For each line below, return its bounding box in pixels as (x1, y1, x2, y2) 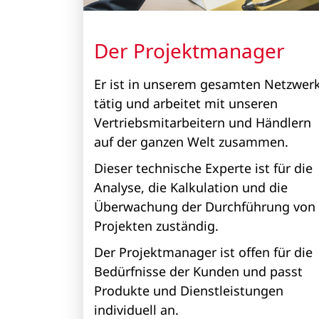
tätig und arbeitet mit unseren (94, 95, 278, 113)
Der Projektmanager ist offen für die (94, 244, 313, 261)
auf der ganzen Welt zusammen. (94, 133, 292, 151)
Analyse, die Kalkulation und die (94, 179, 288, 197)
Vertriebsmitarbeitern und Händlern (94, 114, 311, 132)
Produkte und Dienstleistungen (94, 282, 283, 300)
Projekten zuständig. (94, 217, 222, 235)
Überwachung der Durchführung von (94, 198, 315, 216)
